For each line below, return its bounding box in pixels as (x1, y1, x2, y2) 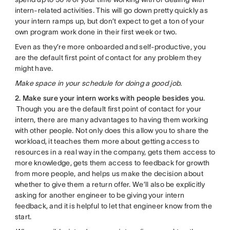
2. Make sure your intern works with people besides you (14, 94, 203, 103)
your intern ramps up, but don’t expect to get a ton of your (14, 17, 205, 26)
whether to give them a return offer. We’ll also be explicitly (14, 180, 205, 189)
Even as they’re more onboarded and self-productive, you (14, 43, 206, 51)
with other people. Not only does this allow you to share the (14, 126, 209, 135)
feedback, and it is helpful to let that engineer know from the (14, 202, 213, 210)
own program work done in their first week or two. (14, 28, 177, 36)
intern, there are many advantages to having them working (14, 116, 208, 124)
